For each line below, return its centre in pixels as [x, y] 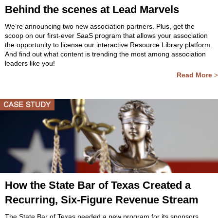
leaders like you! [30, 63]
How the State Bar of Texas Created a [98, 185]
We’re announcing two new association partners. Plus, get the [100, 26]
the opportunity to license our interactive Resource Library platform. [109, 45]
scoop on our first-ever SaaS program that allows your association [106, 36]
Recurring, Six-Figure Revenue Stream [102, 200]
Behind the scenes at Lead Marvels [92, 9]
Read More [194, 75]
